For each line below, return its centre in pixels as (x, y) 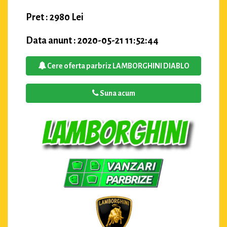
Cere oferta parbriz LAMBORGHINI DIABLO (118, 66)
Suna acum (117, 93)
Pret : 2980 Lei (55, 17)
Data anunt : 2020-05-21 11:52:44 (92, 40)
